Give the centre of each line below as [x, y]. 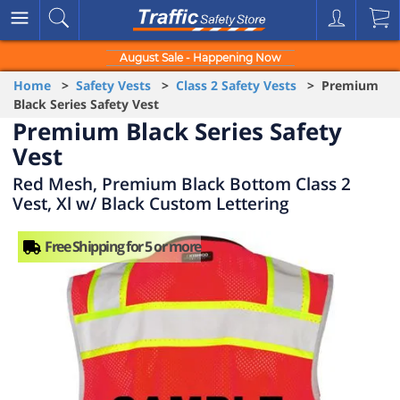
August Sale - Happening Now [200, 58]
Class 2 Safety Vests [236, 85]
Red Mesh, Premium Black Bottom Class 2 [182, 183]
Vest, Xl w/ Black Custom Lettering [151, 203]
